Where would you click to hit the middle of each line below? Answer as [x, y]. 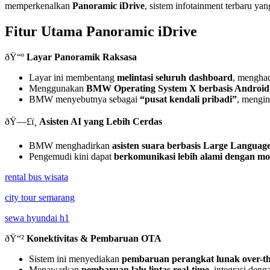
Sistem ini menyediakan [75, 259]
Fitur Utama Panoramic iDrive [101, 31]
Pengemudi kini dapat [71, 156]
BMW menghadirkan [71, 145]
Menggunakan [58, 88]
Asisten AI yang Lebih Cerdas [101, 121]
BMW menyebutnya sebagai [84, 99]
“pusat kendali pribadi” [188, 99]
